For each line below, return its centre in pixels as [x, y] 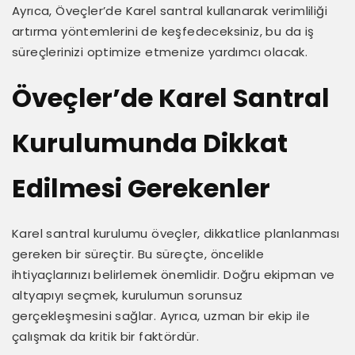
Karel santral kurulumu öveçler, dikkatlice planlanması [176, 233]
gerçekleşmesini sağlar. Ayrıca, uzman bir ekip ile [161, 315]
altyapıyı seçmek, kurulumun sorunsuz [128, 295]
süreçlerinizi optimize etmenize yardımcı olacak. [160, 52]
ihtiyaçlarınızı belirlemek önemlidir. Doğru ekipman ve [174, 274]
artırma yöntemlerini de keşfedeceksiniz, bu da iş [163, 31]
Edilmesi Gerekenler [141, 188]
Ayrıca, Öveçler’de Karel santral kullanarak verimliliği [170, 10]
